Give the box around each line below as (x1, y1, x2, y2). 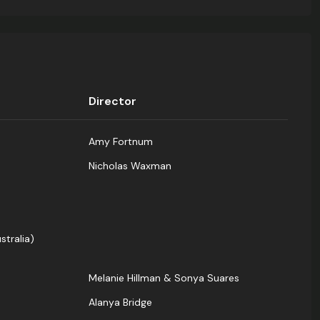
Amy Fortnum (89, 135, 153, 149)
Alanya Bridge (89, 296, 152, 309)
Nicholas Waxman (89, 159, 171, 173)
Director (89, 94, 136, 109)
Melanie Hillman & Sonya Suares (89, 271, 239, 285)
